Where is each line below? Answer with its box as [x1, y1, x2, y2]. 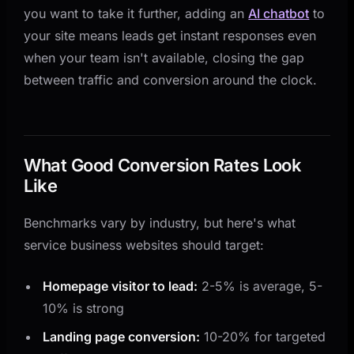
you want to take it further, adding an [24, 5, 249, 21]
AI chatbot [248, 5, 310, 21]
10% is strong [43, 299, 125, 316]
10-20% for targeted [200, 328, 326, 345]
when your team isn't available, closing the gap [24, 49, 305, 66]
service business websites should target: [24, 236, 265, 253]
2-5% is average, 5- [198, 277, 323, 294]
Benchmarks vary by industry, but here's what [24, 214, 296, 231]
